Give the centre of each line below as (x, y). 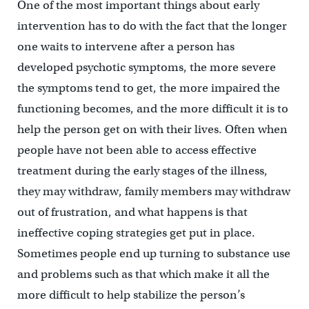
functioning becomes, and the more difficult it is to (152, 108)
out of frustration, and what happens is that (132, 212)
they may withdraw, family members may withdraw (153, 191)
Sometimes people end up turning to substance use (153, 253)
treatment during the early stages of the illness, (142, 170)
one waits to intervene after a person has (126, 46)
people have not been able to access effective (137, 150)
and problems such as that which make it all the (143, 274)
